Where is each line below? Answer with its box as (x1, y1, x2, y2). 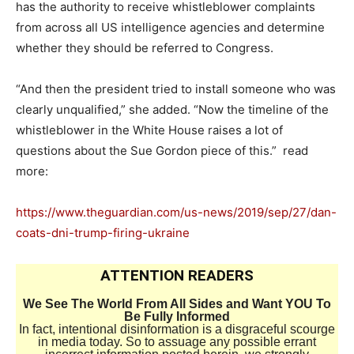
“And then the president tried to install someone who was (16, 81, 336, 96)
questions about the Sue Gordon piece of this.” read (16, 143, 308, 158)
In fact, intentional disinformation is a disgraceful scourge (19, 322, 335, 336)
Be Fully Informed (124, 310, 230, 323)
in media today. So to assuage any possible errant (38, 335, 316, 348)
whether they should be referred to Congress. (16, 40, 273, 55)
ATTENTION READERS (100, 266, 254, 284)
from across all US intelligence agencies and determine (16, 20, 325, 35)
